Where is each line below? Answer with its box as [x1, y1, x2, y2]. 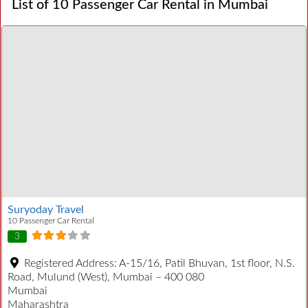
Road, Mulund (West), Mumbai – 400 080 [8, 272, 204, 283]
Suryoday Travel [8, 203, 84, 215]
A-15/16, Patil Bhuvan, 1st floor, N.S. [119, 258, 295, 269]
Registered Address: [24, 258, 119, 269]
